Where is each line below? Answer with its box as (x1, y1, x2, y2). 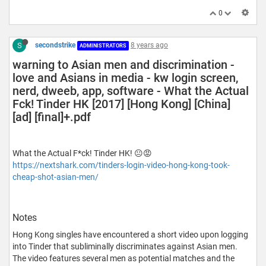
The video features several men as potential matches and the (12, 254, 235, 264)
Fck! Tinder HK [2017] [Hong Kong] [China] (12, 97, 230, 112)
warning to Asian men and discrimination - (12, 58, 235, 72)
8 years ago (131, 41, 168, 50)
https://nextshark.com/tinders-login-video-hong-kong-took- (12, 160, 230, 170)
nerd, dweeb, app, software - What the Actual (12, 84, 249, 99)
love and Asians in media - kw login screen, (12, 71, 238, 85)
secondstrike (35, 41, 75, 50)
